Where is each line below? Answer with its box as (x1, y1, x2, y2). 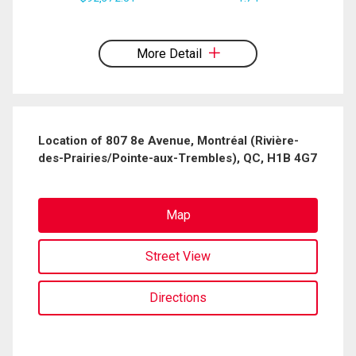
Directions (149, 289, 207, 305)
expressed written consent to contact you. (28, 3, 180, 13)
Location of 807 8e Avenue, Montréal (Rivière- (38, 133, 299, 148)
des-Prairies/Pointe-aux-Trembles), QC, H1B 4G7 (38, 150, 317, 165)
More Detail (136, 45, 202, 61)
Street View (145, 248, 211, 264)
